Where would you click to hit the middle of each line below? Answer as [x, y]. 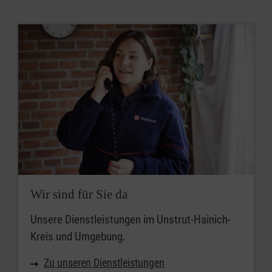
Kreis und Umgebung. [78, 236]
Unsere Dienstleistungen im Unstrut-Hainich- [131, 219]
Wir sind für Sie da [79, 194]
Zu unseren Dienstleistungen [104, 262]
